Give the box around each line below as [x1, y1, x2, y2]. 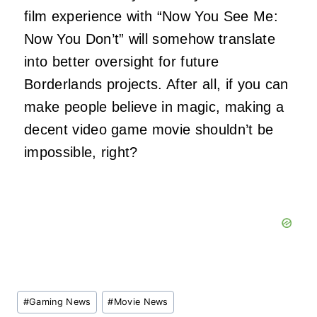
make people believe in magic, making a [24, 99, 284, 115]
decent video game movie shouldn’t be [24, 122, 274, 138]
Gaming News [29, 296, 91, 307]
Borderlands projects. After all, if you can [24, 76, 289, 93]
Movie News [113, 296, 168, 307]
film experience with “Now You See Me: [24, 8, 278, 25]
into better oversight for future [24, 54, 219, 70]
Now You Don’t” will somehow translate [24, 31, 275, 47]
